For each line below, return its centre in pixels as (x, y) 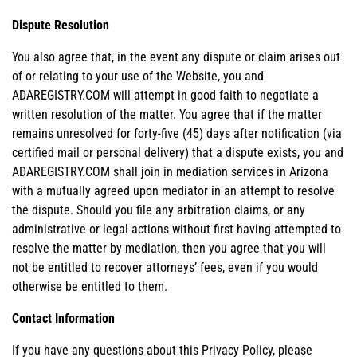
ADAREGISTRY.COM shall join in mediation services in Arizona (170, 171)
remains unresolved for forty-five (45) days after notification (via (177, 133)
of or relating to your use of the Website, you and (138, 76)
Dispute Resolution (61, 25)
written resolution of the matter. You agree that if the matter (167, 114)
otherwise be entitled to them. (90, 286)
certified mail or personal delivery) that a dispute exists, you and (178, 152)
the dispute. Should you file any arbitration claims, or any (159, 210)
